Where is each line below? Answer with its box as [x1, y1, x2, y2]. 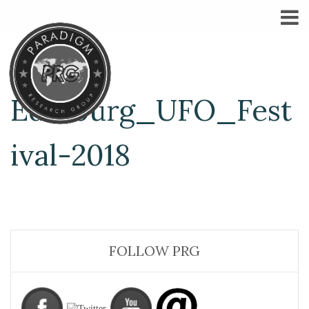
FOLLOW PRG [109, 242, 200, 259]
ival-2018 [10, 137, 130, 174]
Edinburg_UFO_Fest [10, 92, 292, 129]
